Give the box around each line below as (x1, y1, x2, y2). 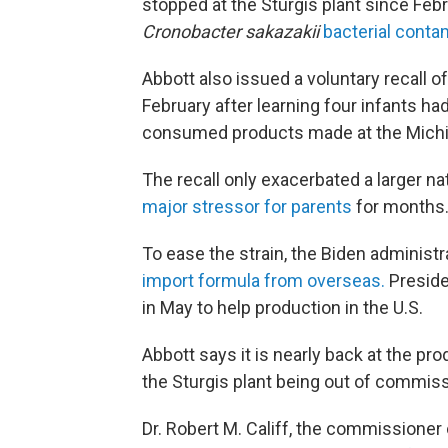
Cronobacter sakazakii (142, 21, 323, 42)
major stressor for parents (142, 196, 352, 217)
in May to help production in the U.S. (142, 297, 423, 318)
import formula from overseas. (142, 270, 385, 291)
